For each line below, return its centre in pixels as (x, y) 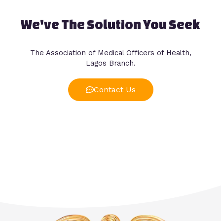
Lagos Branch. (110, 63)
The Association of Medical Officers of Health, (110, 53)
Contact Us (114, 90)
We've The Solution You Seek (110, 24)
